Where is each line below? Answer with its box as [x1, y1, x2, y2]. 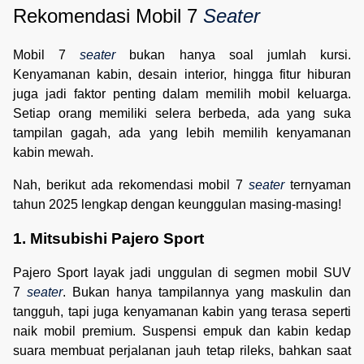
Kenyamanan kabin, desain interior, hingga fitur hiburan [13, 67, 351, 82]
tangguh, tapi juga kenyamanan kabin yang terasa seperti [13, 304, 351, 318]
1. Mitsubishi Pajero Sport [13, 230, 204, 248]
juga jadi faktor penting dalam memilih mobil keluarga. [13, 87, 351, 102]
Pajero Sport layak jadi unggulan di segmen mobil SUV [13, 265, 351, 279]
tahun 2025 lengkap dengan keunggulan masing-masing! [13, 197, 341, 212]
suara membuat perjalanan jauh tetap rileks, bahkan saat [13, 343, 351, 357]
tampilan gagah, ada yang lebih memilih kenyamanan [13, 126, 351, 141]
